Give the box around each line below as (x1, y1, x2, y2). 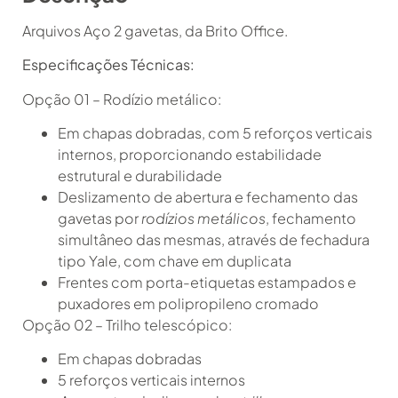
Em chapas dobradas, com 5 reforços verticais (58, 123, 372, 142)
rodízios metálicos (141, 208, 266, 227)
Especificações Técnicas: (22, 55, 195, 75)
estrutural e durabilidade (58, 165, 222, 185)
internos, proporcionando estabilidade (58, 144, 322, 163)
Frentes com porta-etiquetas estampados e (58, 272, 356, 291)
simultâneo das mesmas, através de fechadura (58, 229, 370, 249)
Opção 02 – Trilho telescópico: (22, 314, 232, 334)
